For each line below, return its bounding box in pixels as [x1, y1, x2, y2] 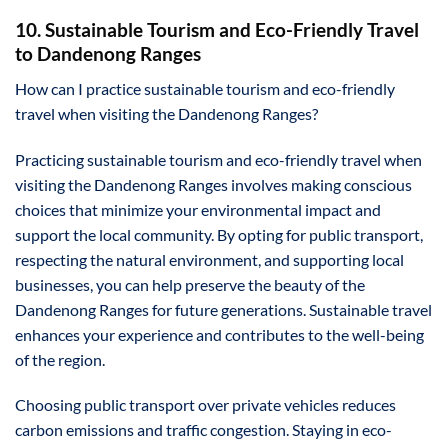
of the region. [15, 349, 105, 369]
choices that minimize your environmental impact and [15, 199, 381, 219]
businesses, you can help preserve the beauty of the [15, 274, 365, 294]
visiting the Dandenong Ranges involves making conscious [15, 174, 412, 194]
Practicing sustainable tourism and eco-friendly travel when [15, 149, 422, 169]
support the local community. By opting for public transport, [15, 224, 423, 244]
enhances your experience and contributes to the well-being [15, 324, 424, 344]
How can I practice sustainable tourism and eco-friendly [15, 78, 395, 98]
